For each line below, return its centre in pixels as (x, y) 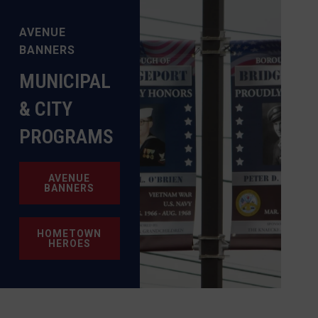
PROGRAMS (66, 137)
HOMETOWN (70, 234)
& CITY (45, 109)
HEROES (69, 243)
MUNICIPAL (65, 81)
